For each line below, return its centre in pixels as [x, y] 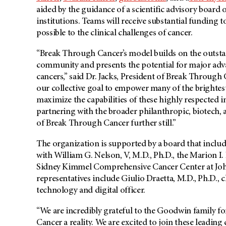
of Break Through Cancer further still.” [106, 124]
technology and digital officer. [91, 191]
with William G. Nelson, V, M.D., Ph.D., [105, 156]
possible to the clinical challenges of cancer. [115, 34]
